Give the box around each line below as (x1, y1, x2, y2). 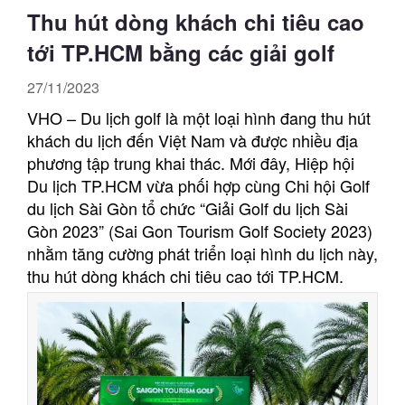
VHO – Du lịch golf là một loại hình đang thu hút (27, 105, 371, 129)
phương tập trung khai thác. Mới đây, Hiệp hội (27, 150, 354, 174)
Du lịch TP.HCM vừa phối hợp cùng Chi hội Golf (27, 173, 370, 197)
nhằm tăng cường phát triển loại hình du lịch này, (27, 240, 378, 265)
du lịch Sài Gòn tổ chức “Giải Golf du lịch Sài (27, 195, 348, 220)
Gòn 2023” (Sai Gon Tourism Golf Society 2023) (27, 218, 372, 242)
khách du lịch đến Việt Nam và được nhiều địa (27, 127, 358, 152)
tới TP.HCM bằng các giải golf (27, 36, 334, 68)
